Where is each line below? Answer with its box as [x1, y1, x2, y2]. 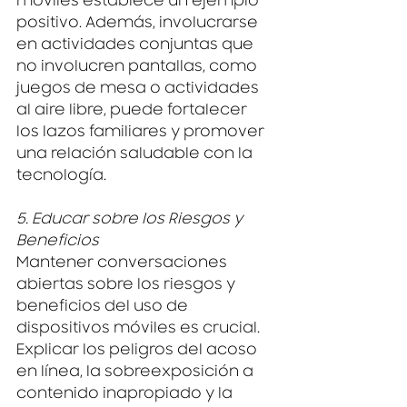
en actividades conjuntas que [16, 39, 257, 55]
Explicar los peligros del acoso [16, 344, 261, 360]
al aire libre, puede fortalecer [16, 104, 251, 120]
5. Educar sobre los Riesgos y [16, 213, 246, 229]
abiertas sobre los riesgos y [16, 279, 239, 294]
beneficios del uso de [16, 301, 192, 316]
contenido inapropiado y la [16, 388, 236, 403]
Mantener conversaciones [16, 257, 231, 273]
